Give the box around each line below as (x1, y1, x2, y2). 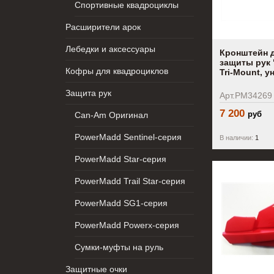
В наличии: (220, 134, 254, 142)
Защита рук (65, 88, 111, 98)
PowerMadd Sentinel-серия (75, 132, 182, 142)
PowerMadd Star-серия (75, 154, 166, 164)
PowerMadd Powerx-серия (75, 220, 179, 230)
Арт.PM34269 (220, 91, 273, 101)
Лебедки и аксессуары (65, 44, 155, 54)
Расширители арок (65, 22, 141, 32)
